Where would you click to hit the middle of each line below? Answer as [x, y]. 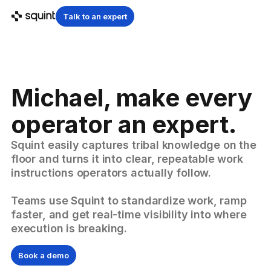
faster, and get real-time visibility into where [129, 214]
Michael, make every [132, 98]
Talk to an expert [95, 16]
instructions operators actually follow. [111, 173]
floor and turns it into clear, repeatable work [127, 159]
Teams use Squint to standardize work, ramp [129, 201]
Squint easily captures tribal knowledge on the [134, 145]
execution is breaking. [69, 228]
